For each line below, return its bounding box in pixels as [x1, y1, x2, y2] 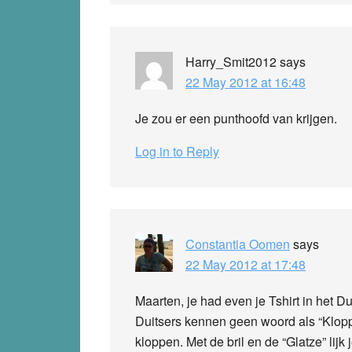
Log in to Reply [135, 141, 219, 160]
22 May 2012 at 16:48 [185, 72, 306, 91]
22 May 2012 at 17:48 [185, 255, 306, 273]
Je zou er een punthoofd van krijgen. [135, 108, 337, 127]
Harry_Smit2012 [185, 52, 277, 71]
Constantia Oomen [185, 234, 290, 253]
